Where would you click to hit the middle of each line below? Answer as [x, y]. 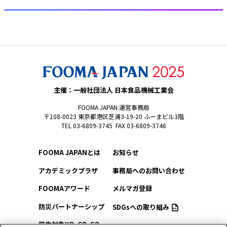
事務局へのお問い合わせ [148, 170]
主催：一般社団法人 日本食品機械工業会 [113, 90]
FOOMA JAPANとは [69, 153]
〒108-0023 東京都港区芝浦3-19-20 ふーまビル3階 [113, 117]
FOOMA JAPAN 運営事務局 [113, 107]
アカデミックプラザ [68, 170]
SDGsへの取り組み [141, 207]
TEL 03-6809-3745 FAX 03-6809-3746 [113, 126]
